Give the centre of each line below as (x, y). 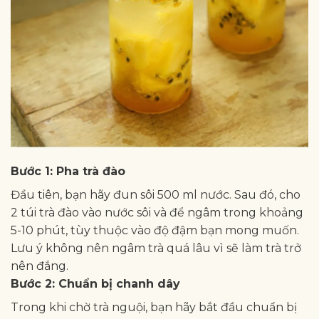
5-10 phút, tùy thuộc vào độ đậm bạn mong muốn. (155, 231)
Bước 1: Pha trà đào (68, 172)
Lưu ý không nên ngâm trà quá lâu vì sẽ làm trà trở (156, 249)
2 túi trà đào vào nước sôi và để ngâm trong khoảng (157, 213)
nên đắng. (40, 266)
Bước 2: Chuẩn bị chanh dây (95, 284)
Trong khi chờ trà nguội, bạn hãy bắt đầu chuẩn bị (154, 308)
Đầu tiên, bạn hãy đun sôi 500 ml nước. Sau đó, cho (156, 195)
